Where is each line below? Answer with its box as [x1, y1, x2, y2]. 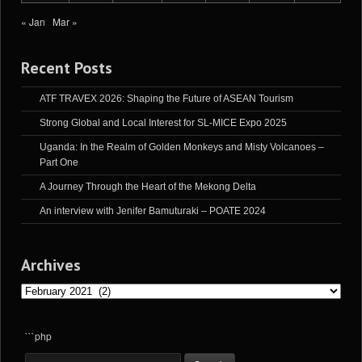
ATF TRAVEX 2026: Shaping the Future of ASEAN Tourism [40, 92, 293, 104]
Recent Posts [21, 57, 112, 78]
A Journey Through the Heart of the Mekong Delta [40, 180, 256, 192]
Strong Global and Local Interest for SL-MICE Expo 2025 [40, 116, 287, 128]
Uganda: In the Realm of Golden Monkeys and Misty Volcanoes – [40, 141, 324, 153]
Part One [40, 156, 78, 168]
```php [25, 328, 52, 343]
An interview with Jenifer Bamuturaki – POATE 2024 [40, 204, 266, 217]
